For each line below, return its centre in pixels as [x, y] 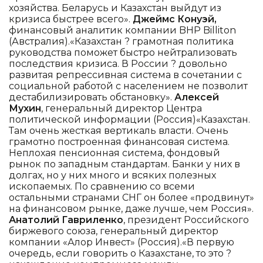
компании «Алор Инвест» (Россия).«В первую [122, 242]
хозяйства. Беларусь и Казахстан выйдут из [115, 8]
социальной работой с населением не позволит [128, 86]
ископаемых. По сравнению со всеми [102, 186]
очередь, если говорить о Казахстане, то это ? [120, 253]
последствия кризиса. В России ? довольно [118, 63]
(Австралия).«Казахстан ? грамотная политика [121, 41]
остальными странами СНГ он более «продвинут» [131, 197]
